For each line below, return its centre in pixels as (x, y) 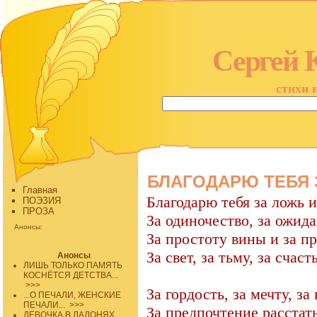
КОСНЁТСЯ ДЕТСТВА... (71, 275)
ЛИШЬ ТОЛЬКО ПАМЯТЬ (73, 265)
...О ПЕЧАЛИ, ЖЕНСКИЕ (73, 295)
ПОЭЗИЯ (42, 201)
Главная (40, 190)
